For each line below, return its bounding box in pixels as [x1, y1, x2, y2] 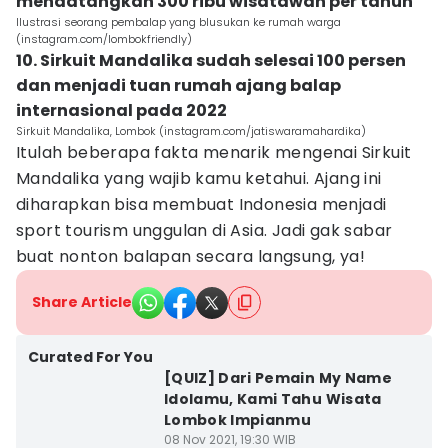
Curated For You [28, 347, 153, 367]
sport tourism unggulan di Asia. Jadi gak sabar [16, 219, 393, 242]
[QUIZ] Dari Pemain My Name [163, 368, 392, 388]
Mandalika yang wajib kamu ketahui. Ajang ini [16, 167, 382, 190]
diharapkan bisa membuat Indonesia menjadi [16, 193, 387, 216]
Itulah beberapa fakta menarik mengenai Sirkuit [16, 141, 412, 164]
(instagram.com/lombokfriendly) [16, 31, 192, 47]
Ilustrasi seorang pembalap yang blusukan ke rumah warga [16, 14, 341, 30]
